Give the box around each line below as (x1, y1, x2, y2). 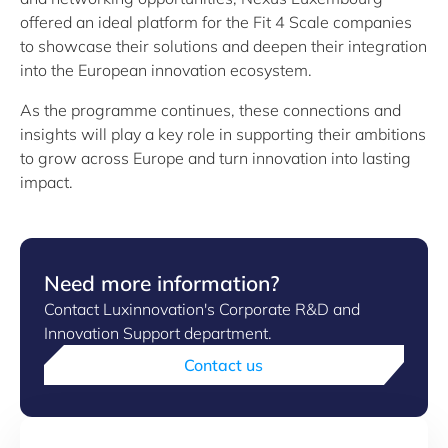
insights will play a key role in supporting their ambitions (20, 124, 426, 144)
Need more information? (44, 270, 280, 296)
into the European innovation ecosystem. (20, 60, 312, 80)
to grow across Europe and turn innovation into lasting (20, 148, 411, 168)
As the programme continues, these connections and (20, 100, 401, 120)
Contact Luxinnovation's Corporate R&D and (44, 299, 360, 319)
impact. (20, 172, 73, 192)
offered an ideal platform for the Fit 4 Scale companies (20, 12, 412, 32)
